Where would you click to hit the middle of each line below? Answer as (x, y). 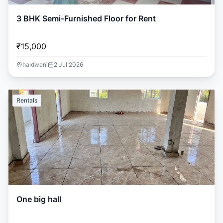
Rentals (27, 100)
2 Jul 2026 (68, 64)
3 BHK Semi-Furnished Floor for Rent (86, 18)
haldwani (35, 64)
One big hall (39, 199)
